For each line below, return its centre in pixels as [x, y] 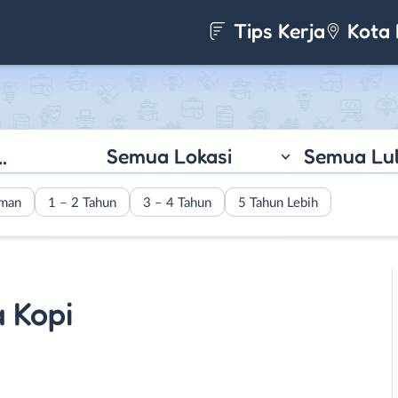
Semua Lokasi [169, 155]
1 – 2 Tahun [82, 203]
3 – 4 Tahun [177, 203]
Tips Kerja [276, 31]
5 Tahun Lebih [278, 203]
